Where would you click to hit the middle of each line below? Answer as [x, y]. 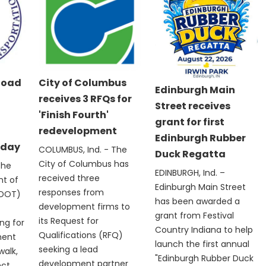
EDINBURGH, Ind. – [190, 173]
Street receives [193, 106]
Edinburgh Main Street [201, 187]
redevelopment [78, 131]
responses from [72, 192]
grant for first [190, 122]
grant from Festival [195, 216]
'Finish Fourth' [74, 115]
